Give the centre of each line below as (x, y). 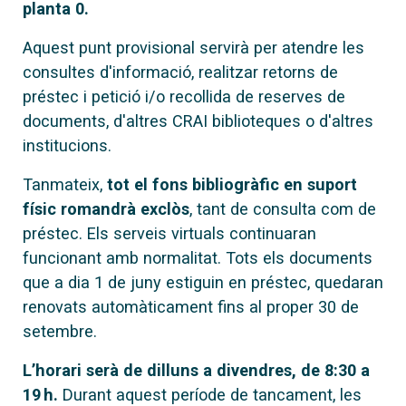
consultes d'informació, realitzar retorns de (180, 72)
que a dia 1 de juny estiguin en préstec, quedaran (203, 282)
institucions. (67, 145)
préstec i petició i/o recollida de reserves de (184, 96)
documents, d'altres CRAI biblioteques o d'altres (198, 121)
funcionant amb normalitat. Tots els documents (198, 257)
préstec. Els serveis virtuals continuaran (169, 233)
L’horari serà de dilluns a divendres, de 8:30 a (196, 370)
